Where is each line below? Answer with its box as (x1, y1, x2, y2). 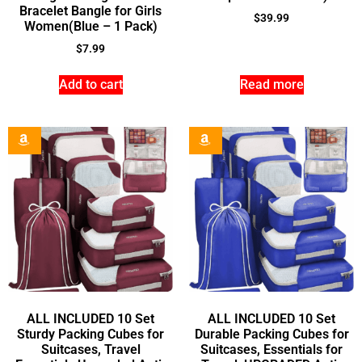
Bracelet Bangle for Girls (19, 3, 162, 19)
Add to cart (58, 77, 123, 93)
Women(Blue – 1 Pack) (23, 19, 158, 35)
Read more (239, 77, 304, 93)
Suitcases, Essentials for (200, 342, 343, 358)
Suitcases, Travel (40, 342, 141, 358)
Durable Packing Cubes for (194, 326, 349, 343)
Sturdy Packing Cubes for (17, 326, 164, 343)
